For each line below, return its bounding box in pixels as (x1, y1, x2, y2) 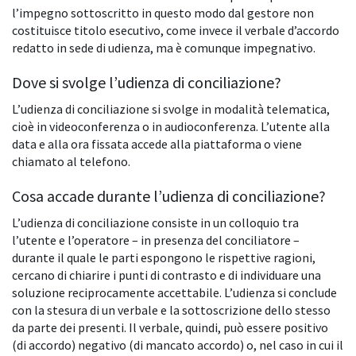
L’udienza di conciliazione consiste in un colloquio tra (12, 215, 299, 231)
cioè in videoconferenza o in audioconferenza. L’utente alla (12, 118, 330, 135)
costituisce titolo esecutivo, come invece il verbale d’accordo (12, 22, 339, 39)
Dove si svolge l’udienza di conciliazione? (12, 72, 281, 93)
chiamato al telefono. (12, 153, 130, 170)
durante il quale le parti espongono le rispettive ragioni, (12, 250, 315, 266)
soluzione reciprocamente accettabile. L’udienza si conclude (12, 284, 337, 301)
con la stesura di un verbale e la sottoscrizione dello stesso (12, 302, 331, 319)
